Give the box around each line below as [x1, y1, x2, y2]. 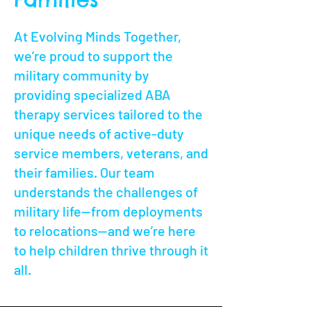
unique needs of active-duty [14, 125, 184, 142]
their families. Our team [14, 164, 155, 180]
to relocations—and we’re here [14, 222, 196, 239]
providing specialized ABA [14, 86, 171, 103]
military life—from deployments [14, 203, 203, 219]
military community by [14, 67, 149, 83]
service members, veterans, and [14, 144, 208, 161]
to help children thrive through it [14, 242, 208, 258]
